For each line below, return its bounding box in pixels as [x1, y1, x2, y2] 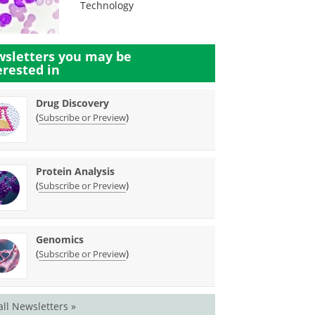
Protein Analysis [36, 165, 115, 178]
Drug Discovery [36, 96, 110, 110]
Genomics [36, 233, 84, 246]
